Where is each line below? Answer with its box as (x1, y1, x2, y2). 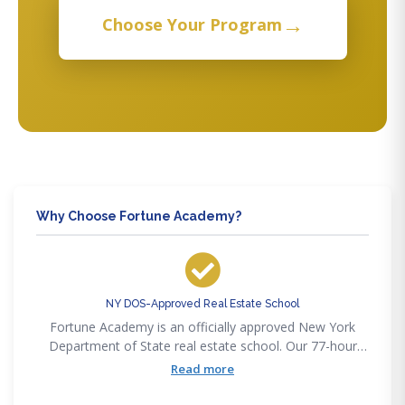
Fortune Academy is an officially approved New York (50, 317, 355, 335)
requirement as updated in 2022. (108, 374, 297, 392)
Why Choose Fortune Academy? (36, 208, 241, 223)
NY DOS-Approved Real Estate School (106, 297, 299, 310)
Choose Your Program (101, 13, 282, 35)
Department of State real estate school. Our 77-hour (48, 336, 357, 354)
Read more (171, 360, 234, 377)
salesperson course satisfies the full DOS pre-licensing (44, 355, 361, 373)
